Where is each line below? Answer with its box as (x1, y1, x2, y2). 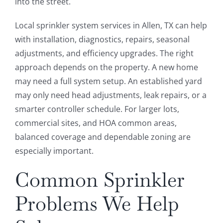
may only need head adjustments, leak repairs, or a (14, 90, 207, 101)
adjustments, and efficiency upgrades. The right (14, 48, 194, 59)
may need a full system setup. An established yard (14, 76, 202, 87)
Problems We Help (14, 191, 179, 217)
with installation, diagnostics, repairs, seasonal (14, 34, 190, 45)
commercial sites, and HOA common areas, (14, 117, 177, 129)
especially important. (14, 145, 94, 157)
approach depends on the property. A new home (14, 62, 198, 73)
